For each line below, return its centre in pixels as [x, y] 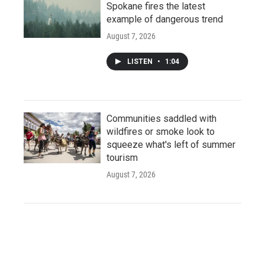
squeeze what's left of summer [171, 144]
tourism [122, 157]
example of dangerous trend [165, 19]
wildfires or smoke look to [161, 131]
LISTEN [141, 61]
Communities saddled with [161, 118]
